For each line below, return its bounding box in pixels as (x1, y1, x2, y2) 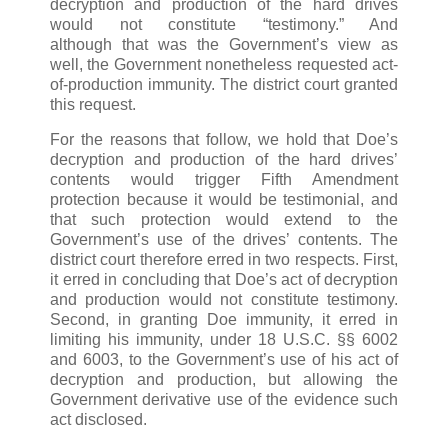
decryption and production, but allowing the (50, 371, 398, 389)
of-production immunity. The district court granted (50, 75, 398, 93)
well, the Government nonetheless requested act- (50, 55, 398, 73)
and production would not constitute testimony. (50, 291, 398, 309)
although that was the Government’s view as (50, 35, 398, 53)
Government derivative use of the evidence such (50, 391, 398, 409)
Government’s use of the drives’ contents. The (50, 231, 398, 249)
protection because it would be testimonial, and (50, 191, 398, 209)
